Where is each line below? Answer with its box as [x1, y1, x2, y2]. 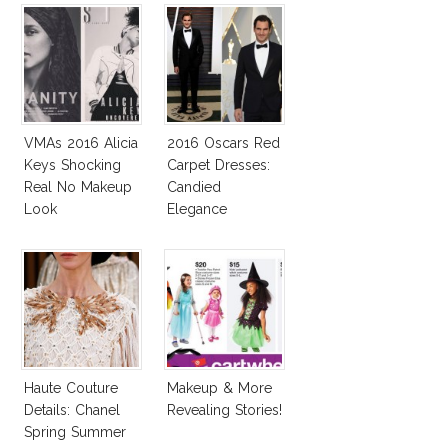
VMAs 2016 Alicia [24, 134, 138, 151]
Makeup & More [167, 379, 272, 396]
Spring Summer [24, 423, 126, 440]
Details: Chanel [24, 401, 120, 418]
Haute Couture [24, 379, 118, 396]
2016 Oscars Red [167, 134, 280, 151]
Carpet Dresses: [167, 156, 270, 173]
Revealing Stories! [167, 401, 282, 418]
